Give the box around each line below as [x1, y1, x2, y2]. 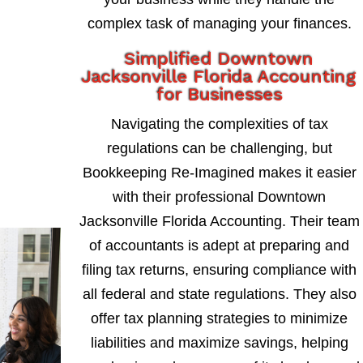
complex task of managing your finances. [87, 15, 352, 32]
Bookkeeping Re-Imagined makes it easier [82, 164, 357, 181]
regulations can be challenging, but [106, 139, 332, 156]
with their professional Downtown [113, 188, 327, 205]
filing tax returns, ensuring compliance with [82, 261, 357, 278]
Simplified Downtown [125, 48, 314, 69]
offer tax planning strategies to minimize [91, 310, 348, 327]
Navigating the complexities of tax [110, 115, 328, 132]
